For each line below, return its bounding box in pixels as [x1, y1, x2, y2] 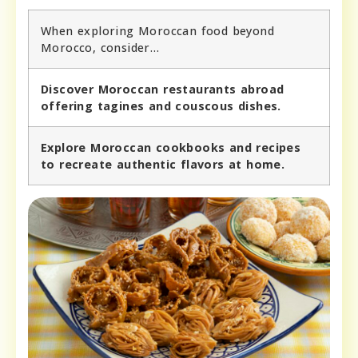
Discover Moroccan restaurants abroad [41, 82, 284, 97]
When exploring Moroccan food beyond [41, 23, 274, 39]
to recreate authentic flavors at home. [41, 157, 285, 173]
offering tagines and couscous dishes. [41, 98, 281, 114]
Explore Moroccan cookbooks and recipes [41, 140, 301, 156]
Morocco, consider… [41, 40, 160, 56]
